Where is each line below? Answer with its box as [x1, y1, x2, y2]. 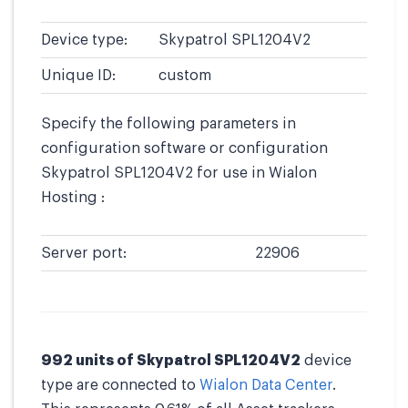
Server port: [41, 246, 127, 260]
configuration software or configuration [41, 141, 328, 156]
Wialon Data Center [199, 378, 332, 393]
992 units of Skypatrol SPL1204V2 [41, 353, 301, 368]
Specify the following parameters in [41, 117, 296, 131]
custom [158, 68, 211, 83]
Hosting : [41, 190, 105, 205]
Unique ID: [41, 68, 116, 83]
